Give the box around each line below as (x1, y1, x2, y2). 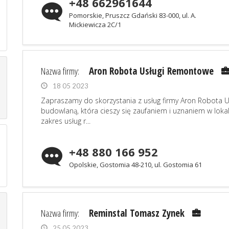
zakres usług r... (41, 116, 90, 126)
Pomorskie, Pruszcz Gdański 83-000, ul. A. (69, 11, 196, 20)
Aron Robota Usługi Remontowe (89, 64, 214, 78)
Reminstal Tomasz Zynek (89, 207, 185, 220)
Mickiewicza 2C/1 (69, 20, 121, 29)
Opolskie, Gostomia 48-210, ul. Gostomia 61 (69, 160, 202, 169)
